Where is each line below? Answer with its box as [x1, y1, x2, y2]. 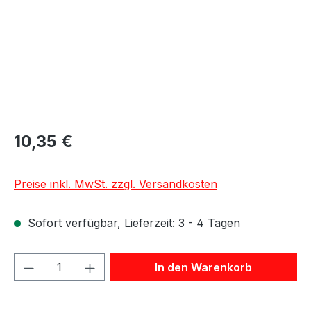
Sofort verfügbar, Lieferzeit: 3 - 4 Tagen [24, 215, 240, 230]
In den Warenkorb [155, 260, 253, 274]
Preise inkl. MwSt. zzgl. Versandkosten [14, 176, 217, 191]
